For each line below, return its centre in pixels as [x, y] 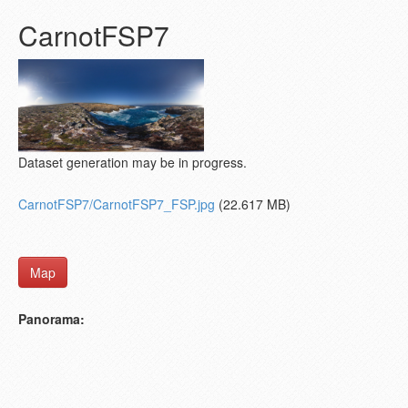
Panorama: [51, 319]
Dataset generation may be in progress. [133, 162]
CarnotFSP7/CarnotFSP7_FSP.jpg [117, 204]
